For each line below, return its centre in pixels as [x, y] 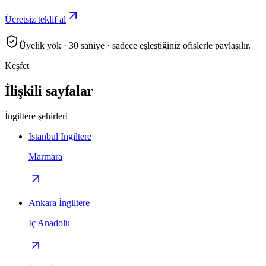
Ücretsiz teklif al [35, 20]
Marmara [45, 157]
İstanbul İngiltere [60, 137]
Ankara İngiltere [59, 203]
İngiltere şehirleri [36, 116]
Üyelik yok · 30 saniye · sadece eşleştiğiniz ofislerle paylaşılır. [135, 46]
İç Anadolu [49, 223]
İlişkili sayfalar [49, 91]
